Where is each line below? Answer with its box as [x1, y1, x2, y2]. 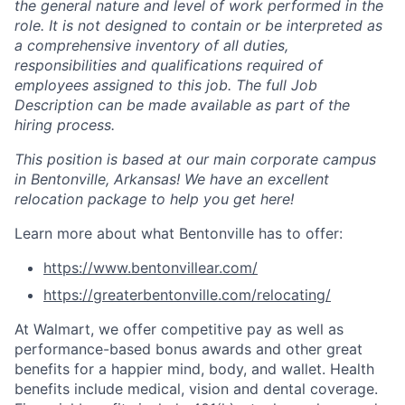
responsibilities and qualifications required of [14, 55, 323, 74]
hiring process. [14, 115, 115, 134]
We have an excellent [184, 169, 329, 188]
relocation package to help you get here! [14, 189, 294, 208]
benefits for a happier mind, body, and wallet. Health [14, 359, 374, 378]
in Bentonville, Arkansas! [14, 169, 180, 188]
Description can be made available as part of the [14, 95, 350, 114]
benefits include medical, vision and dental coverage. [14, 379, 378, 398]
